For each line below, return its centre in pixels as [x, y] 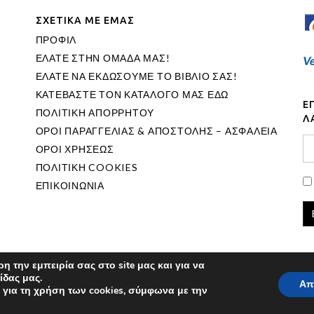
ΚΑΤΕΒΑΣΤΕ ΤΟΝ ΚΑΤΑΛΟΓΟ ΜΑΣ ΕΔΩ [132, 95]
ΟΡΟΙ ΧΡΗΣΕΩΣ [75, 149]
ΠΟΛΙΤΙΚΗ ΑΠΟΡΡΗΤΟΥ [95, 113]
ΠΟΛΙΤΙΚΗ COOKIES [87, 168]
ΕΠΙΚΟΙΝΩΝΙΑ [70, 186]
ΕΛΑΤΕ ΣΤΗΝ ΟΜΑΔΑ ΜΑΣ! [103, 58]
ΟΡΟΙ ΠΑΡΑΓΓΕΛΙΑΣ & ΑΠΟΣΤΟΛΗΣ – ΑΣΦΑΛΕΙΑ [156, 131]
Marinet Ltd [184, 290]
